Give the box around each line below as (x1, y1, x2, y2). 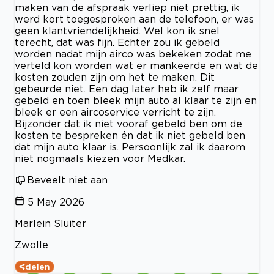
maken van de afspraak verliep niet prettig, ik (15, 2, 240, 13)
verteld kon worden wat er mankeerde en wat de (15, 60, 258, 72)
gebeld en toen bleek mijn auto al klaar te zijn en (15, 95, 257, 106)
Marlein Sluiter (15, 218, 86, 229)
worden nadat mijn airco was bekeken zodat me (15, 48, 251, 60)
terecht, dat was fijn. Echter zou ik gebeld (15, 37, 220, 48)
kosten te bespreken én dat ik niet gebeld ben (15, 130, 245, 141)
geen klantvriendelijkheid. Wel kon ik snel (15, 25, 220, 37)
